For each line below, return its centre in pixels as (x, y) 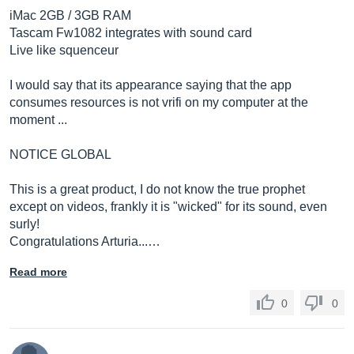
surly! (24, 224)
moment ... (38, 120)
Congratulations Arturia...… (85, 241)
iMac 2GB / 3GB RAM (70, 15)
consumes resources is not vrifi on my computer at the (159, 102)
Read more (38, 272)
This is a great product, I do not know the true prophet (157, 189)
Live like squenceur (64, 50)
